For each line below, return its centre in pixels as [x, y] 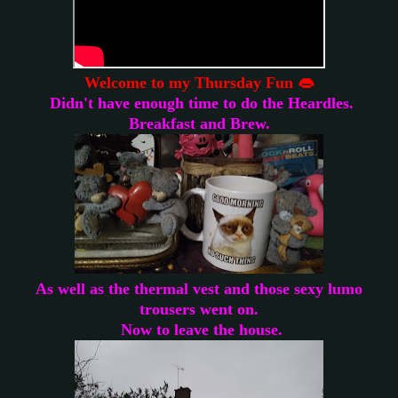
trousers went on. [199, 309]
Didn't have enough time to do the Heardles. [201, 103]
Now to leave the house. [199, 329]
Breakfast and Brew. [199, 123]
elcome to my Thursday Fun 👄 [207, 82]
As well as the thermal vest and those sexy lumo [199, 288]
